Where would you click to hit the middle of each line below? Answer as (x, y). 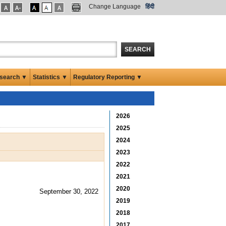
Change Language (115, 7)
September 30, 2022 (69, 191)
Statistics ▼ (50, 77)
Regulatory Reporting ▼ (108, 77)
